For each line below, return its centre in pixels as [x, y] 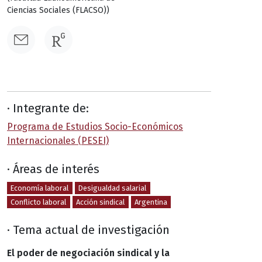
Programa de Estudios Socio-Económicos [95, 126]
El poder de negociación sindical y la [88, 253]
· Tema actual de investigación [88, 230]
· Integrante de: [48, 108]
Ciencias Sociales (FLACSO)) [58, 10]
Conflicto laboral [39, 202]
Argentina [151, 202]
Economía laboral [40, 188]
